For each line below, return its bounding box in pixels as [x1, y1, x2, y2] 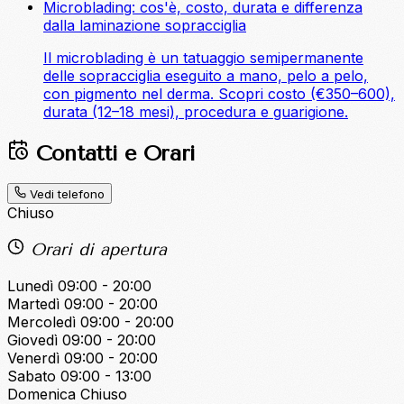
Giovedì [7, 330, 58, 349]
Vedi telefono [30, 186, 106, 201]
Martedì [7, 294, 60, 313]
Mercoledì [7, 312, 76, 331]
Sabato [7, 366, 56, 385]
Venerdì [7, 348, 60, 367]
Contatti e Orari [29, 140, 197, 166]
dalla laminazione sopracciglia [43, 15, 246, 34]
